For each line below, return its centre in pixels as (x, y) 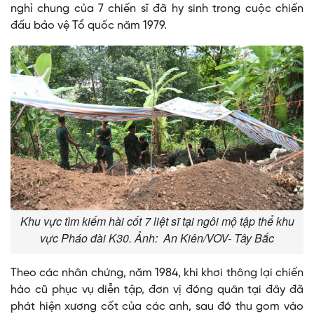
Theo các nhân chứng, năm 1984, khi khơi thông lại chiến (157, 273)
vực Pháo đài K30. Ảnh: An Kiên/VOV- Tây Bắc (157, 238)
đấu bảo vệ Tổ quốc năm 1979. (89, 26)
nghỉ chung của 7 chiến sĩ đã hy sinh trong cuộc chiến (157, 9)
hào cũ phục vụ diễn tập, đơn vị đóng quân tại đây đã (157, 290)
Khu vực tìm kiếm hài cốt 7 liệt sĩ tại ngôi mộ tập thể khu (157, 221)
